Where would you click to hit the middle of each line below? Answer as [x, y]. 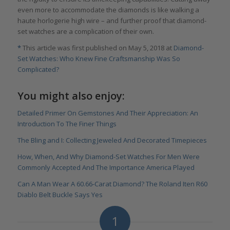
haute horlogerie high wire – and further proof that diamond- [112, 21]
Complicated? [38, 70]
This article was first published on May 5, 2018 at [97, 48]
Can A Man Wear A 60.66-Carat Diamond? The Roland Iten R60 [112, 184]
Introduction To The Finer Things [67, 123]
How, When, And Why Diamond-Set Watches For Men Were [108, 156]
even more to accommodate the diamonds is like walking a [108, 10]
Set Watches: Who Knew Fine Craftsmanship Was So [99, 59]
